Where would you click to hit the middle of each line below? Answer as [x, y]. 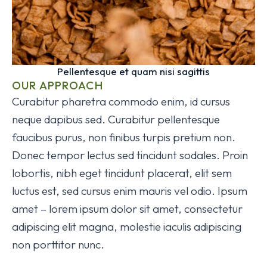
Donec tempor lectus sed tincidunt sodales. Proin [130, 155]
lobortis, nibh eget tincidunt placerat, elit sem [122, 173]
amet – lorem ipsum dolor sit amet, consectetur [127, 209]
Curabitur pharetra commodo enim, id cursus [121, 102]
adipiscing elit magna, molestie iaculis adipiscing [127, 227]
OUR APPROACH [58, 86]
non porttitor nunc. [58, 245]
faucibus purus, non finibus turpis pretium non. [124, 137]
